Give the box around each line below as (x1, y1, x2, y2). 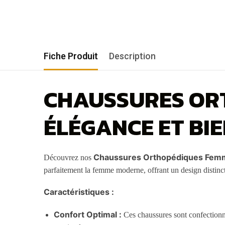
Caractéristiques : (44, 187, 115, 197)
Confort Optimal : (54, 209, 122, 219)
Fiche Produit (44, 50, 98, 61)
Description (109, 50, 156, 61)
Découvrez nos (44, 153, 94, 162)
